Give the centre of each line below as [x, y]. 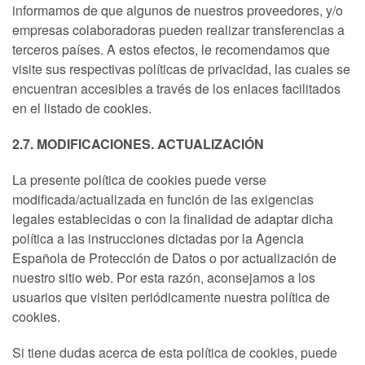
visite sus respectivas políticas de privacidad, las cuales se [181, 69]
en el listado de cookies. [82, 108]
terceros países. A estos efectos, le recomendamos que [171, 49]
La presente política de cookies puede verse [139, 180]
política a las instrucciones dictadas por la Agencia [158, 238]
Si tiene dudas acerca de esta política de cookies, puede [175, 352]
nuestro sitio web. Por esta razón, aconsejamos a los [164, 277]
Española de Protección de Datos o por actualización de [174, 258]
